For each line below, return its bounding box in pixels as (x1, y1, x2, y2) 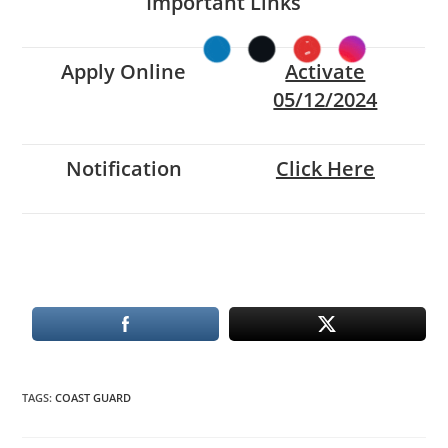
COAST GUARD (55, 390, 132, 406)
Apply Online (61, 57, 187, 85)
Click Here (275, 154, 375, 182)
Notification (65, 154, 182, 182)
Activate (285, 57, 366, 85)
